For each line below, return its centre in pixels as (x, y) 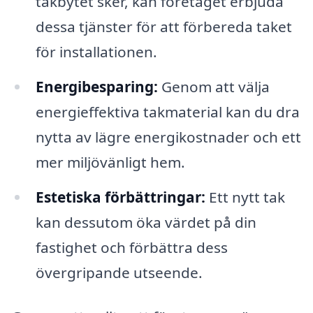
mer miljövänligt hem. (110, 162)
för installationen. (96, 51)
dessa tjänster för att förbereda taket (163, 26)
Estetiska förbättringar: (120, 197)
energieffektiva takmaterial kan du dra (167, 111)
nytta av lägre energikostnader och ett (168, 137)
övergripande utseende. (119, 272)
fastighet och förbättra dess (131, 247)
